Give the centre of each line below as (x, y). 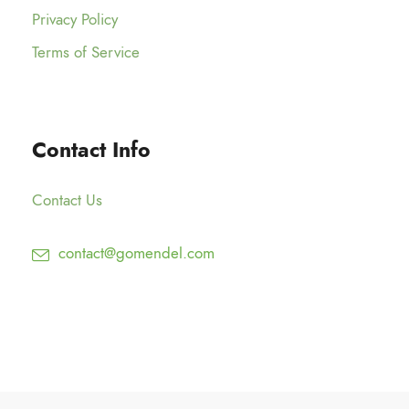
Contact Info (91, 150)
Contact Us (67, 200)
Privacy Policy (75, 20)
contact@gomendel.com (136, 253)
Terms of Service (86, 52)
